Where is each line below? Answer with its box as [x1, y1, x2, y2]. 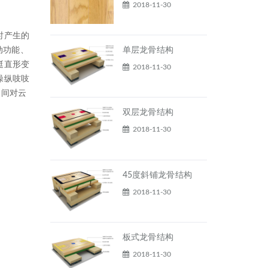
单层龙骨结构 [122, 46, 174, 55]
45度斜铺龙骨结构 [122, 170, 193, 179]
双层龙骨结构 [122, 108, 174, 117]
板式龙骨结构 [122, 233, 174, 242]
